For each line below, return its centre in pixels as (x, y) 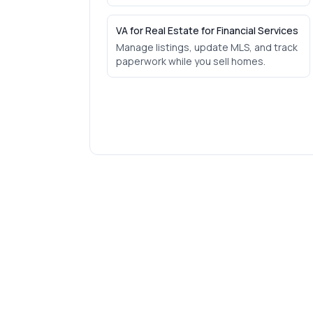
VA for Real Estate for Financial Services (207, 30)
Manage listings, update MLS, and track (207, 47)
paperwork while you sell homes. (191, 61)
